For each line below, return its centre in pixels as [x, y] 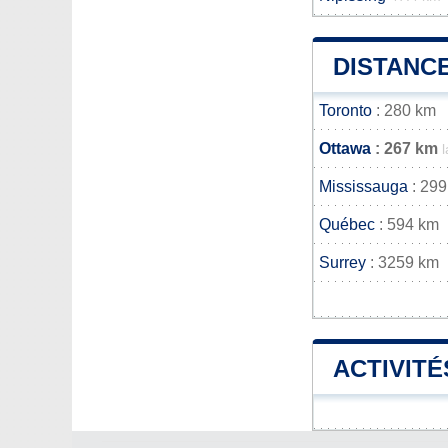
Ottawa [345, 148]
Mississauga [363, 186]
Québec [347, 224]
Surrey [342, 262]
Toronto [345, 110]
